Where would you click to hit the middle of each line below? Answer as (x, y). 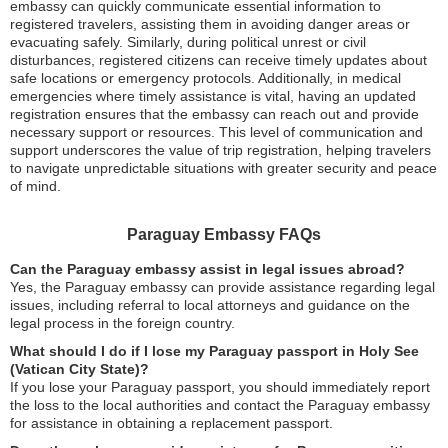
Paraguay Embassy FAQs (224, 234)
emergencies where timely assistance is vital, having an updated (213, 96)
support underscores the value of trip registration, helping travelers (220, 150)
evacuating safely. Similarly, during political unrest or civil (188, 42)
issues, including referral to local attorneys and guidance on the (210, 305)
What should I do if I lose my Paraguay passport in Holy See (214, 351)
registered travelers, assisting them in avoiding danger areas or (210, 24)
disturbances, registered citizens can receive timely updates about (218, 60)
